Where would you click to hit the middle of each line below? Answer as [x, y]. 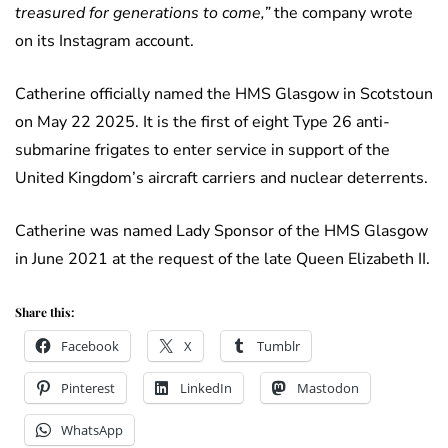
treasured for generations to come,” [142, 13]
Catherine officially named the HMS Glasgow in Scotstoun [224, 94]
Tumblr [278, 346]
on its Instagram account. [104, 41]
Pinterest [88, 388]
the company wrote [341, 13]
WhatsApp [92, 430]
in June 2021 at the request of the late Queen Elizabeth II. [222, 259]
